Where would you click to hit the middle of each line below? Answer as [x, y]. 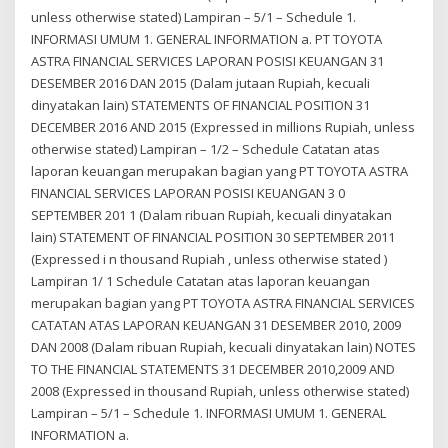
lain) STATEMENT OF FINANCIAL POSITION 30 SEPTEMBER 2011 [213, 236]
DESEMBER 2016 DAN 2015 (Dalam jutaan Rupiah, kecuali [201, 82]
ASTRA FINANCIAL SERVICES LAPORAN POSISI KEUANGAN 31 [208, 60]
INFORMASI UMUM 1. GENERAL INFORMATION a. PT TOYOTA [207, 38]
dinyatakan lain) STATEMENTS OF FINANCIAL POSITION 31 [201, 104]
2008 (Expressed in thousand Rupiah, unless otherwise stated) [220, 390]
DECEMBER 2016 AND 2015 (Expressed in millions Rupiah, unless [223, 126]
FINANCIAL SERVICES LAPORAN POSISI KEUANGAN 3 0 [188, 192]
